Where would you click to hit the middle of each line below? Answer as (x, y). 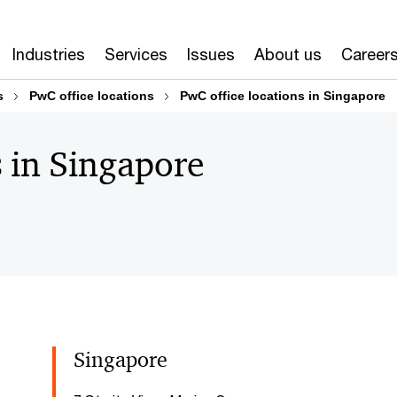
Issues (211, 54)
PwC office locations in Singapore (283, 96)
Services (136, 54)
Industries (49, 54)
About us (288, 54)
